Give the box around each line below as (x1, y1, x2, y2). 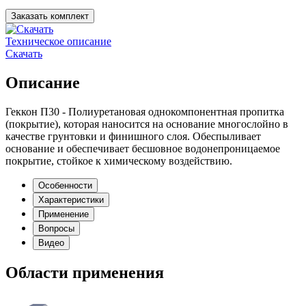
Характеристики (38, 194, 104, 205)
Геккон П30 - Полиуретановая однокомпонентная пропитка (5, 105, 284, 117)
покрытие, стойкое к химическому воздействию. (5, 154, 232, 167)
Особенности (38, 180, 92, 191)
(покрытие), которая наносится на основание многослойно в (5, 117, 288, 130)
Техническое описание (5, 35, 111, 47)
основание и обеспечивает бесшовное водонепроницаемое (5, 142, 280, 154)
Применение (38, 208, 89, 219)
